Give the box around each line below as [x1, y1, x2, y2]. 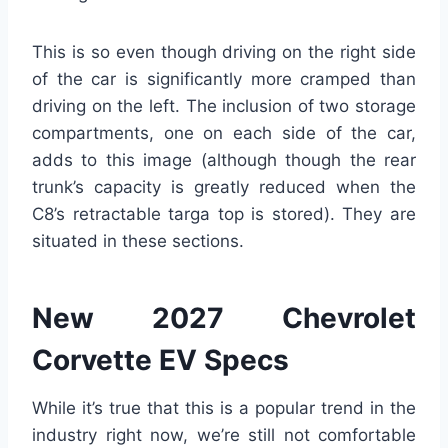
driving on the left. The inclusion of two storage [32, 96, 416, 117]
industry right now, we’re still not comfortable [32, 425, 416, 446]
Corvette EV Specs [32, 343, 289, 378]
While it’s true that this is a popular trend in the [32, 398, 416, 419]
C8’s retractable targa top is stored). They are [32, 204, 416, 225]
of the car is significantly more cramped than [32, 69, 416, 90]
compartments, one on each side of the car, [32, 123, 416, 144]
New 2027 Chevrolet [32, 301, 416, 336]
